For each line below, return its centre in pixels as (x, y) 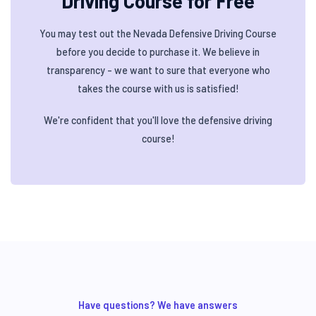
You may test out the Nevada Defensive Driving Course (158, 33)
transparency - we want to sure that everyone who (158, 70)
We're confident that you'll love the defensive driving (158, 121)
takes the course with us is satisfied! (158, 88)
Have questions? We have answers (158, 305)
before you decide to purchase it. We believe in (158, 51)
